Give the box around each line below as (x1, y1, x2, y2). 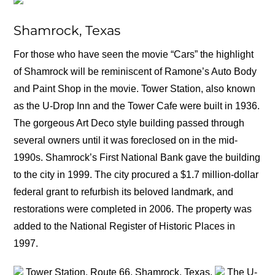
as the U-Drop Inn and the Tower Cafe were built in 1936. (14, 100, 260, 111)
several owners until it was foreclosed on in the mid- (14, 134, 238, 145)
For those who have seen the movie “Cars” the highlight (14, 48, 254, 60)
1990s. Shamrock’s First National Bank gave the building (14, 152, 261, 163)
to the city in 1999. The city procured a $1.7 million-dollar (14, 169, 259, 180)
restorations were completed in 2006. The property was (14, 203, 252, 214)
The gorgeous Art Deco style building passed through (14, 117, 245, 128)
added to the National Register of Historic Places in (14, 220, 236, 231)
